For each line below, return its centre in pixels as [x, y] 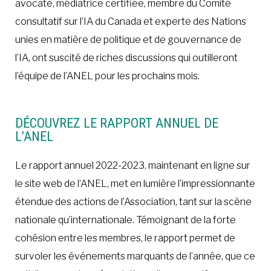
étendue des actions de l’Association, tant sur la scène [133, 201]
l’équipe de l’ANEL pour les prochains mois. [107, 76]
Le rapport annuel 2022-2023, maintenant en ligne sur [133, 165]
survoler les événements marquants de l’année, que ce [135, 256]
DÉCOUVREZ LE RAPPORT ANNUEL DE [117, 123]
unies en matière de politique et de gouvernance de [128, 39]
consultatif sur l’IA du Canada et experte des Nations [131, 21]
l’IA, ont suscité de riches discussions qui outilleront [126, 57]
